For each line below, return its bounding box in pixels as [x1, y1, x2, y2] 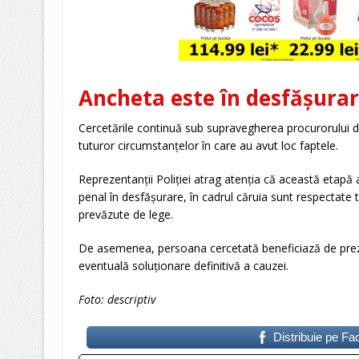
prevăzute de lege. [78, 207, 173, 223]
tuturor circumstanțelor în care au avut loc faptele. [78, 138, 338, 154]
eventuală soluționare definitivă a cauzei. [78, 258, 288, 274]
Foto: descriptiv [78, 292, 155, 308]
